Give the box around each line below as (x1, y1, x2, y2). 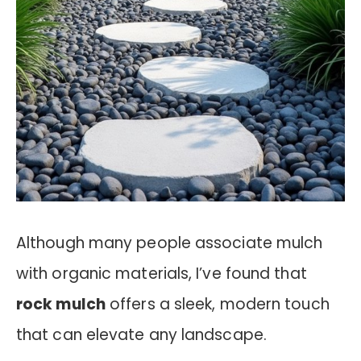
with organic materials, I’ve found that (16, 262, 307, 284)
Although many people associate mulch (16, 231, 323, 254)
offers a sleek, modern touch (105, 293, 330, 315)
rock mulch (16, 293, 106, 315)
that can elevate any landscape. (16, 323, 267, 346)
